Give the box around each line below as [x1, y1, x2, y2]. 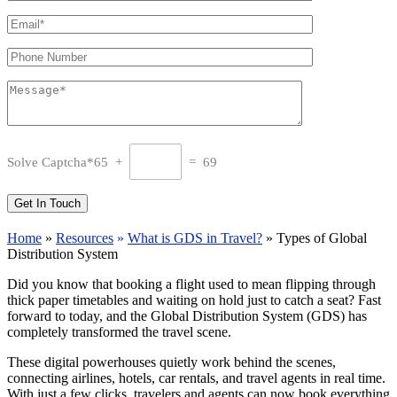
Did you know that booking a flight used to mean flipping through [7, 276, 376, 292]
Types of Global [276, 230, 367, 246]
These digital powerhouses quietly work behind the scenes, [7, 354, 336, 370]
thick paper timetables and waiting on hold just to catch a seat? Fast [7, 292, 381, 308]
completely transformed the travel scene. [7, 324, 231, 340]
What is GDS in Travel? [128, 230, 262, 246]
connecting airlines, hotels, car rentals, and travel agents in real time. [7, 370, 385, 386]
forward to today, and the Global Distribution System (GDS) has [7, 308, 367, 324]
